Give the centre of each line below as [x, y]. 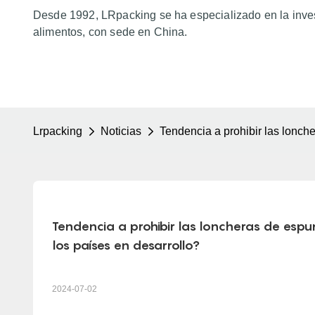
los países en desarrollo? [126, 245]
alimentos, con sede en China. [110, 32]
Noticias [121, 131]
